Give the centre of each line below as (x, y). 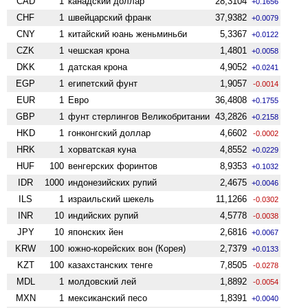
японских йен (96, 232)
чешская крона (99, 50)
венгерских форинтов (113, 166)
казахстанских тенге (111, 265)
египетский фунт (103, 83)
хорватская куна (102, 149)
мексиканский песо (108, 298)
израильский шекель (111, 199)
